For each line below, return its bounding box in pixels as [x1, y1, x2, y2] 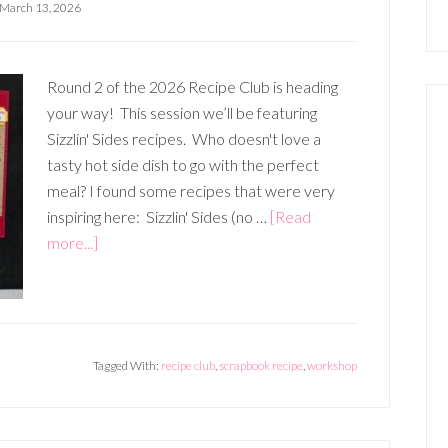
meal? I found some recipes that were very [47, 181, 335, 200]
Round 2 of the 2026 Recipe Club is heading [47, 77, 338, 96]
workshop [307, 358, 357, 373]
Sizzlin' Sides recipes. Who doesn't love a [47, 129, 321, 148]
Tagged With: [93, 358, 161, 373]
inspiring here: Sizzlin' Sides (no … [47, 207, 270, 226]
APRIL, [97, 258, 144, 277]
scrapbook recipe [219, 358, 303, 373]
